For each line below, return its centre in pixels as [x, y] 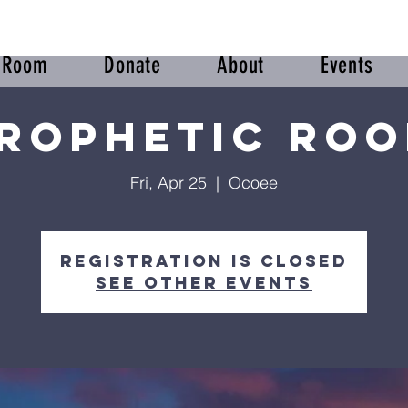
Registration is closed [204, 261]
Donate [133, 65]
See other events [204, 283]
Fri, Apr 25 [168, 183]
